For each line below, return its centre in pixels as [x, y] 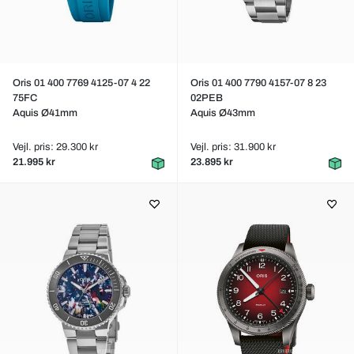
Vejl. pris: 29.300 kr [55, 147]
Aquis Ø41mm [45, 113]
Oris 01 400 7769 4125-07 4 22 [81, 83]
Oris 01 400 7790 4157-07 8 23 [258, 83]
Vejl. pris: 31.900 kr [233, 147]
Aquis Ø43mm [222, 113]
